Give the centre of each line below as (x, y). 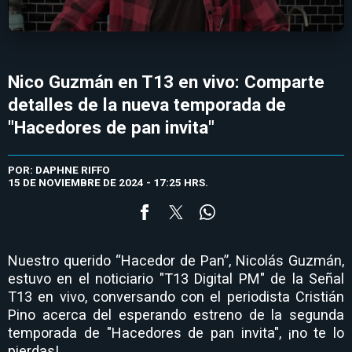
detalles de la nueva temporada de (147, 104)
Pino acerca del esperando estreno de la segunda (176, 314)
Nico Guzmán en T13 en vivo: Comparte (166, 81)
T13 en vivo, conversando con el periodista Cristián (176, 296)
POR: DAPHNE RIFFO (59, 169)
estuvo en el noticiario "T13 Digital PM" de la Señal (176, 278)
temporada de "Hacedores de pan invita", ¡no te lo (176, 332)
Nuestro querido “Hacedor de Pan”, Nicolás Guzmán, (176, 260)
